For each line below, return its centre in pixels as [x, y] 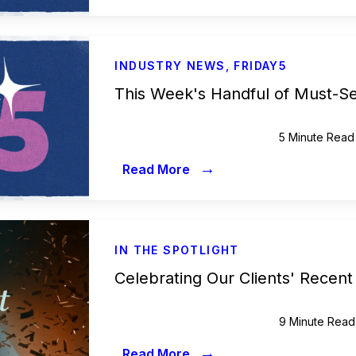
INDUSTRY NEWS [170, 66]
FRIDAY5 [261, 66]
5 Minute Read [316, 137]
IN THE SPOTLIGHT [177, 250]
